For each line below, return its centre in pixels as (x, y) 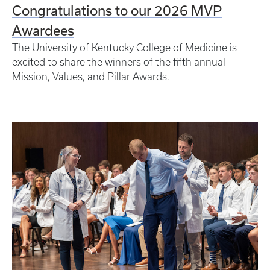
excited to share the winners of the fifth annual (119, 62)
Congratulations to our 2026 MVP (117, 10)
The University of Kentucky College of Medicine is (124, 47)
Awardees (43, 30)
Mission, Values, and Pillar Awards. (92, 76)
